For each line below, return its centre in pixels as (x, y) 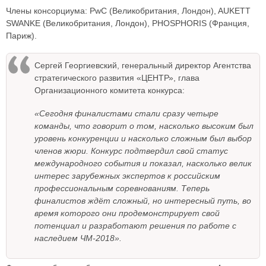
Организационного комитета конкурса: (110, 91)
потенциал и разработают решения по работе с (135, 226)
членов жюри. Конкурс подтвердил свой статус (131, 151)
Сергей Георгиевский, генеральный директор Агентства (143, 66)
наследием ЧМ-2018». (78, 238)
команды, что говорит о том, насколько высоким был (144, 126)
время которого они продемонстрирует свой (127, 213)
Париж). (21, 36)
